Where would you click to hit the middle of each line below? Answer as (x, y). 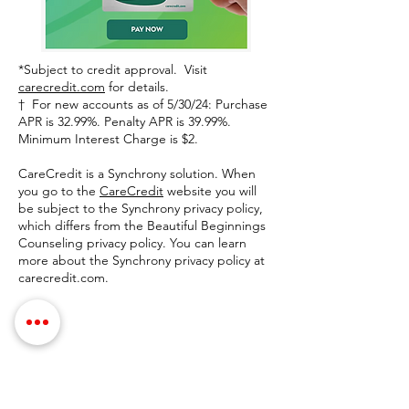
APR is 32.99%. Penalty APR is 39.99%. (125, 121)
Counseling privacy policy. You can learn (132, 242)
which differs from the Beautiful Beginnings (142, 225)
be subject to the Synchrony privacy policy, (141, 208)
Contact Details (90, 348)
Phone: (75, 381)
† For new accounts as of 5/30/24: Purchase (143, 104)
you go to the (59, 190)
